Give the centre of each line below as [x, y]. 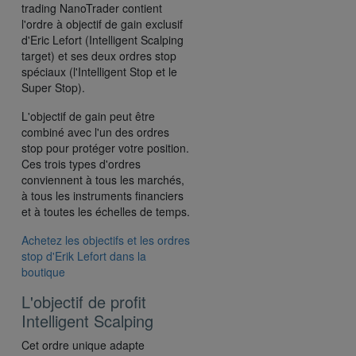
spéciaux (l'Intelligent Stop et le [99, 71]
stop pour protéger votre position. [105, 147]
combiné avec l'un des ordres [95, 132]
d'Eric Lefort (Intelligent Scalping [103, 39]
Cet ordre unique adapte [83, 344]
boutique [43, 271]
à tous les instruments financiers [103, 195]
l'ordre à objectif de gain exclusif [102, 23]
